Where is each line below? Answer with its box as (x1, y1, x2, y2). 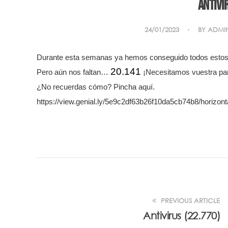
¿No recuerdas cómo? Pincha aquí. (37, 83, 155, 91)
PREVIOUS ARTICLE (159, 196, 220, 205)
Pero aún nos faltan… (37, 68, 110, 76)
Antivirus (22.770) (143, 210, 220, 221)
